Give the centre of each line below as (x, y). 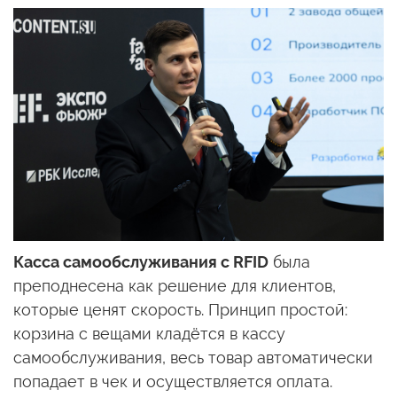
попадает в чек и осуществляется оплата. (173, 382)
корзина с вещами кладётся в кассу (149, 334)
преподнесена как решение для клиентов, (175, 286)
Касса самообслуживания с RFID (141, 262)
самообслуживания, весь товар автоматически (193, 358)
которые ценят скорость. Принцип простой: (180, 310)
